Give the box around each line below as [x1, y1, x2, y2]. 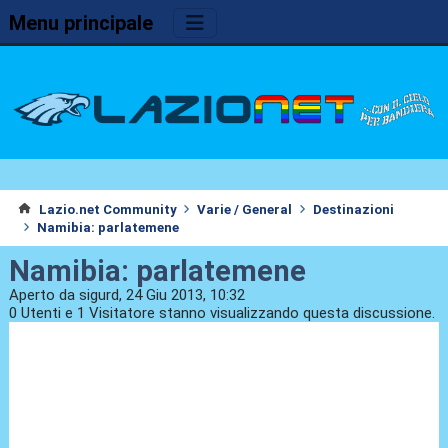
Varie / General [197, 201, 293, 217]
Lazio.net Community [38, 201, 177, 217]
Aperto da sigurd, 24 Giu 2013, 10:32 [8, 286, 245, 305]
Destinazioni [312, 201, 394, 217]
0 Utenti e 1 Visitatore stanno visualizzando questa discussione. [8, 304, 435, 323]
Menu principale [8, 11, 153, 35]
